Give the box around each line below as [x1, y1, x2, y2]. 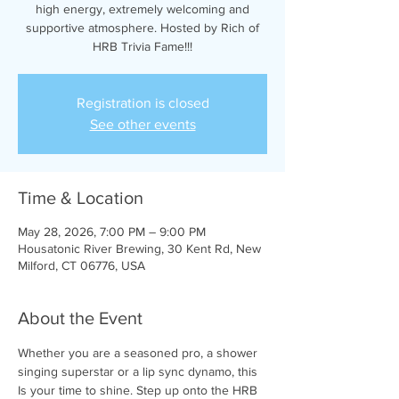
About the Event [18, 308, 142, 328]
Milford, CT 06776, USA [18, 258, 145, 273]
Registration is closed [76, 95, 209, 110]
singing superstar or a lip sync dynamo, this [18, 364, 261, 379]
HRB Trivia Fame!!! [93, 39, 192, 53]
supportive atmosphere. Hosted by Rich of [26, 20, 259, 35]
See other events [89, 117, 196, 132]
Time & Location [18, 188, 143, 208]
